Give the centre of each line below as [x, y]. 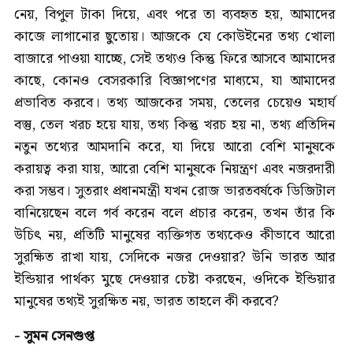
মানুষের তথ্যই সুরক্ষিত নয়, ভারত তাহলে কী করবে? [147, 302]
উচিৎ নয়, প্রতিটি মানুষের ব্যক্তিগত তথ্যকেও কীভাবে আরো [175, 236]
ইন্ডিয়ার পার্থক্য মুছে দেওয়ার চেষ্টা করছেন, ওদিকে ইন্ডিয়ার [175, 280]
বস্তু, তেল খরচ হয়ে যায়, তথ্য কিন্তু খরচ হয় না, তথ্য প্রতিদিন [175, 125]
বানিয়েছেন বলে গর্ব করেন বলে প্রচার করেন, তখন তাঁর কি [175, 214]
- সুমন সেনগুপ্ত [54, 336]
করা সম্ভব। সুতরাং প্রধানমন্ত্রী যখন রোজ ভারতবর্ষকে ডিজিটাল [175, 191]
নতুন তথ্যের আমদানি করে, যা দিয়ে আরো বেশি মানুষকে [175, 147]
